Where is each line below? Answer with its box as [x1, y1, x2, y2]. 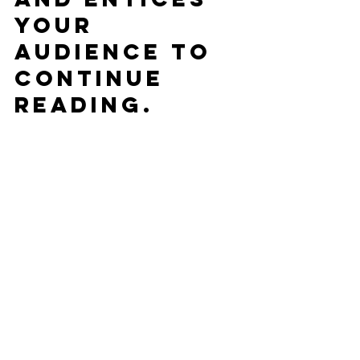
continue [14, 64, 174, 92]
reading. [14, 91, 153, 118]
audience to [14, 38, 221, 65]
